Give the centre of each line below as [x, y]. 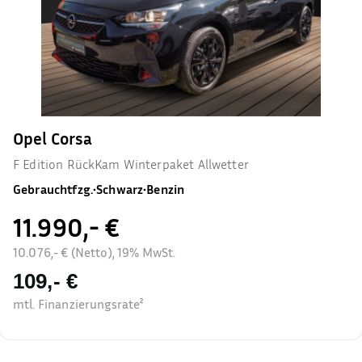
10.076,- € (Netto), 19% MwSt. [95, 252]
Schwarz [120, 189]
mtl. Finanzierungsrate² [78, 304]
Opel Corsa [53, 139]
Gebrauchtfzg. [53, 189]
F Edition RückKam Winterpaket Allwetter [131, 164]
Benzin [166, 189]
